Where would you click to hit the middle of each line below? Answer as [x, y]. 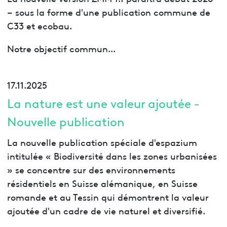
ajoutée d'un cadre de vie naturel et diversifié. [106, 210]
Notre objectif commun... [61, 48]
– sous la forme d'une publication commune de [108, 12]
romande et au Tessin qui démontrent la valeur [108, 196]
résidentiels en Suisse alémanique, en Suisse [102, 182]
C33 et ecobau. [39, 25]
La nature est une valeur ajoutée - [103, 102]
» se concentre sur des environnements [91, 169]
